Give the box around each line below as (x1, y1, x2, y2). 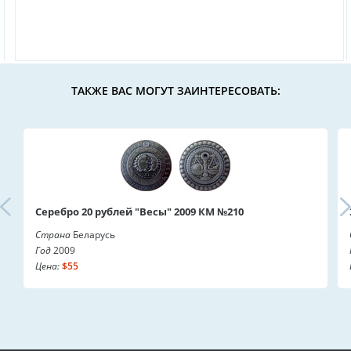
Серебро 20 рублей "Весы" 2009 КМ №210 (35, 204, 244, 219)
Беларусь (71, 227, 115, 241)
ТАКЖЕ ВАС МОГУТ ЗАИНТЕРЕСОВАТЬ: (71, 82, 280, 98)
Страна (35, 227, 71, 241)
